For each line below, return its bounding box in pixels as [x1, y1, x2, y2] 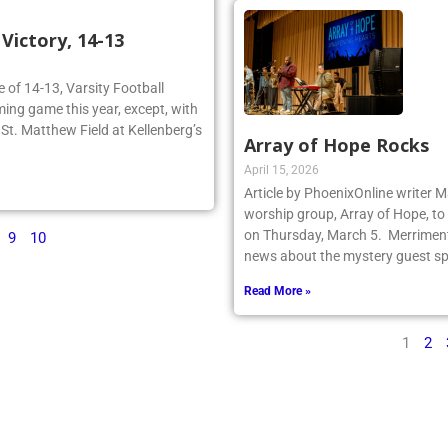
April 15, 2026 [244, 163, 319, 178]
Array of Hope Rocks [244, 133, 429, 158]
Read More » [244, 284, 311, 299]
